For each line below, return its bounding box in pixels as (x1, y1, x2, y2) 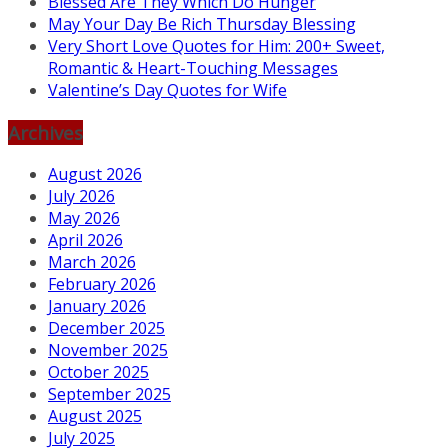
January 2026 (48, 295, 146, 318)
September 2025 (48, 383, 171, 406)
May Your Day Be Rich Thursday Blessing (48, 13, 356, 35)
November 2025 (48, 339, 168, 362)
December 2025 (48, 317, 165, 340)
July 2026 (48, 185, 115, 208)
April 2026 (48, 229, 123, 252)
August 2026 (48, 163, 142, 186)
